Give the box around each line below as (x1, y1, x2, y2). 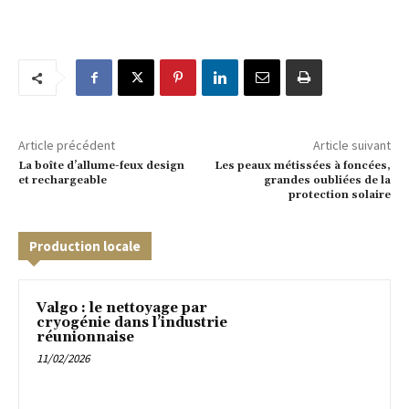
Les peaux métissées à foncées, (214, 159, 391, 173)
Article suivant (312, 137, 391, 154)
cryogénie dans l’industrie (37, 314, 227, 332)
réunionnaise (37, 329, 134, 347)
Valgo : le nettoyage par (37, 299, 207, 318)
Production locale (29, 237, 141, 256)
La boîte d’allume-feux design (18, 159, 184, 173)
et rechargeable (18, 173, 107, 188)
